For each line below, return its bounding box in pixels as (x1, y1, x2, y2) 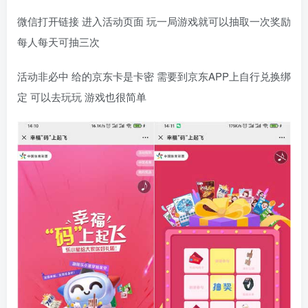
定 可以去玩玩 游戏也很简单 (17, 89, 146, 104)
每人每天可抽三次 (17, 34, 100, 49)
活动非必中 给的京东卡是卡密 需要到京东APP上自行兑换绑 (17, 69, 291, 84)
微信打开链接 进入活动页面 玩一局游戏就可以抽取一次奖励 (17, 14, 291, 29)
